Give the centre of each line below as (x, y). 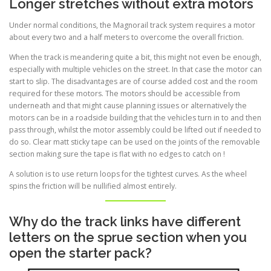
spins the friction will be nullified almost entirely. (93, 186)
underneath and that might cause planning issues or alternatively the (128, 106)
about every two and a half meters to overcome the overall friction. (126, 37)
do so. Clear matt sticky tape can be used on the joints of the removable (135, 142)
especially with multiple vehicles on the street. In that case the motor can (135, 70)
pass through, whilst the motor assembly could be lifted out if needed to (135, 130)
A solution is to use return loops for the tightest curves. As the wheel (128, 174)
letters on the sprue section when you (128, 237)
